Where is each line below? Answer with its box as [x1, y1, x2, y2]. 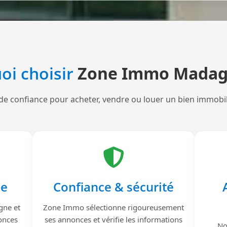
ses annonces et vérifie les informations [45, 214, 182, 225]
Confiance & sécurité [53, 178, 174, 196]
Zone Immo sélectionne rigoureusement [43, 202, 184, 213]
